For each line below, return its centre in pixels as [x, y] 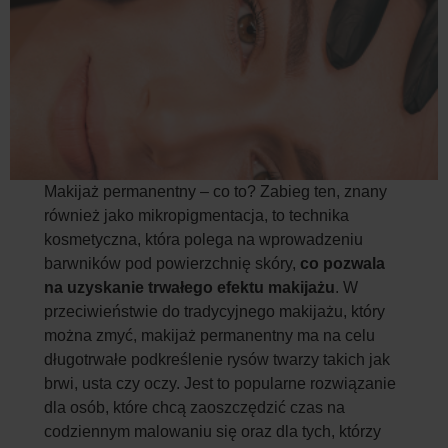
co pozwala [343, 263]
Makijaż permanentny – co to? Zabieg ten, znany [216, 191]
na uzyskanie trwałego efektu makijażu [190, 287]
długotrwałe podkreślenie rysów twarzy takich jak [217, 359]
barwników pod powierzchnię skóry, [172, 263]
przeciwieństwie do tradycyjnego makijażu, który [215, 311]
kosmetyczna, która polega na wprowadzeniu [204, 239]
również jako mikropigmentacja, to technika [197, 215]
